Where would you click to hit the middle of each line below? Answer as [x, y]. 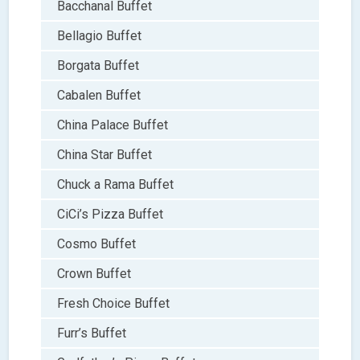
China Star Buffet [105, 154]
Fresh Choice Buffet [114, 303]
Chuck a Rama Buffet [116, 184]
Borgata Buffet [98, 65]
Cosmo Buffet [97, 243]
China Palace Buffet [113, 125]
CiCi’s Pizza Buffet [110, 214]
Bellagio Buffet [100, 35]
